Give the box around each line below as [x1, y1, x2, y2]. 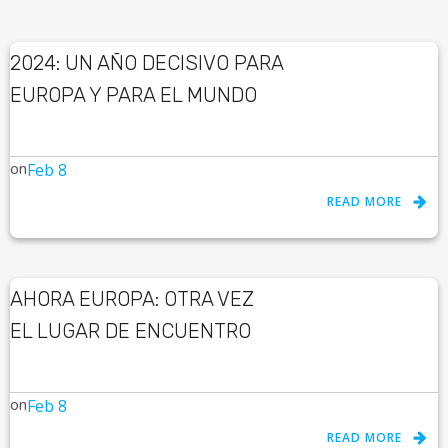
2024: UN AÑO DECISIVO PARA [10, 51, 284, 75]
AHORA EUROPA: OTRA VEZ [10, 287, 254, 311]
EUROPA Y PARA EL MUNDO [10, 83, 257, 107]
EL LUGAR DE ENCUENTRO [10, 319, 251, 343]
